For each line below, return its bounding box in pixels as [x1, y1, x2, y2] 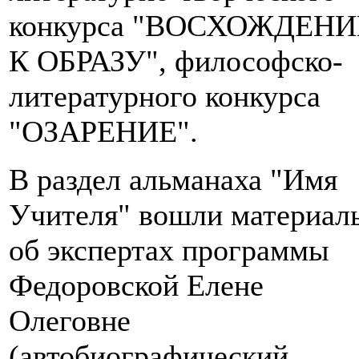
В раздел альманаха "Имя [9, 163, 337, 197]
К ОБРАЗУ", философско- [9, 44, 343, 79]
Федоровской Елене [9, 268, 264, 303]
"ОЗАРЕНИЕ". [9, 115, 198, 149]
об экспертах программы [9, 233, 329, 268]
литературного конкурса [9, 79, 321, 114]
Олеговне [9, 304, 131, 338]
